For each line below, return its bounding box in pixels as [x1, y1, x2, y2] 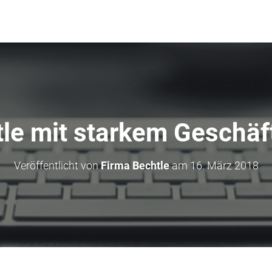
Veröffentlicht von [13, 159, 101, 172]
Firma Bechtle [100, 159, 169, 172]
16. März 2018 [189, 159, 259, 172]
